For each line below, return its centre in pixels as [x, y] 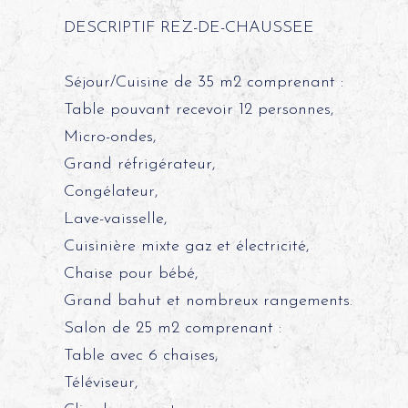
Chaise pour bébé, [131, 274]
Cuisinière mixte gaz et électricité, [186, 246]
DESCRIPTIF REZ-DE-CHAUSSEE [189, 28]
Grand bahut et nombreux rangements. [208, 301]
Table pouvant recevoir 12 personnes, [199, 110]
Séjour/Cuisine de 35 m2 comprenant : [203, 82]
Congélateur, [111, 192]
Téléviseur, [101, 383]
